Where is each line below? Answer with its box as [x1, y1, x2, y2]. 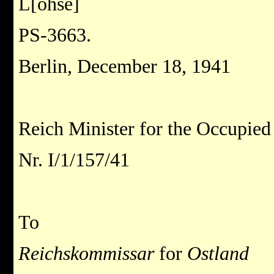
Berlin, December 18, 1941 [18, 56, 231, 78]
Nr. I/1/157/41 [18, 149, 130, 171]
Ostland [187, 243, 249, 265]
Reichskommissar [18, 243, 159, 265]
